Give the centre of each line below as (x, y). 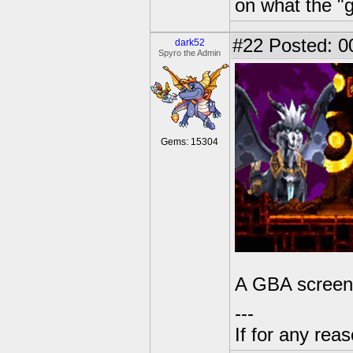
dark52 (190, 43)
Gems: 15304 (190, 142)
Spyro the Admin (190, 53)
